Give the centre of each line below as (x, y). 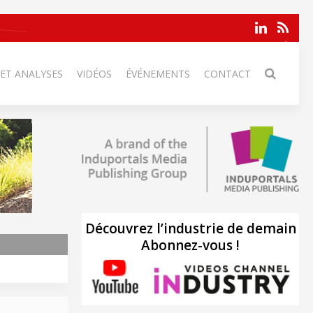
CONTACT (227, 74)
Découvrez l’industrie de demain (190, 228)
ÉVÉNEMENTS (158, 74)
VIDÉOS (94, 74)
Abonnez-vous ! (190, 245)
